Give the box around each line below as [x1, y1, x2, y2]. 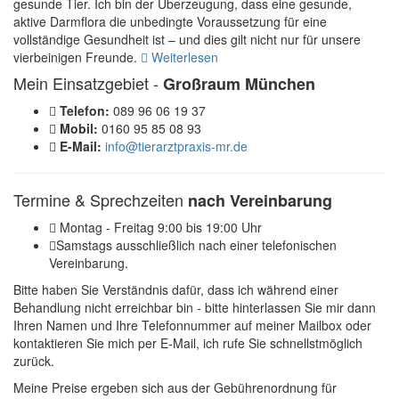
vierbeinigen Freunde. [13, 47, 141, 66]
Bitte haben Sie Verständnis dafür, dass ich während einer [13, 280, 338, 298]
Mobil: [60, 118, 98, 137]
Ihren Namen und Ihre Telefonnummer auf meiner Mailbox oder [13, 315, 371, 334]
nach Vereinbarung [188, 188, 332, 212]
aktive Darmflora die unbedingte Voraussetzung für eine [13, 12, 327, 30]
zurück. [13, 351, 54, 370]
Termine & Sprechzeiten [13, 187, 188, 211]
